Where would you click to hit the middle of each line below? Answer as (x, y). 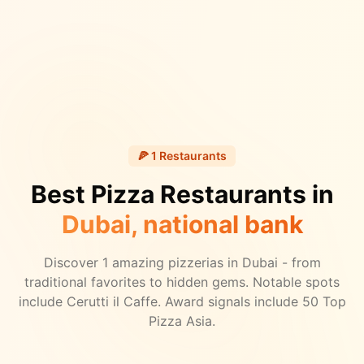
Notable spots (294, 282)
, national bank (217, 225)
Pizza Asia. (182, 321)
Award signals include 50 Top (253, 302)
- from (299, 263)
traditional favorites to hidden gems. (136, 282)
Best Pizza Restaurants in (182, 195)
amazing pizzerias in (175, 263)
